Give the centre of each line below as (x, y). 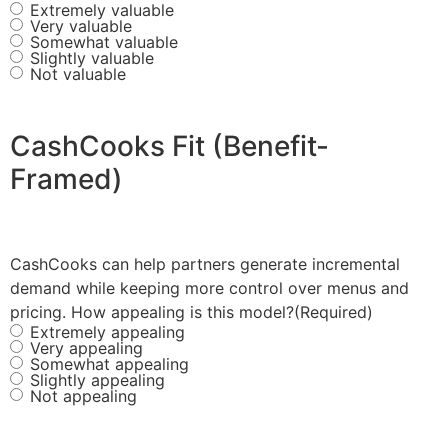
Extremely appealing (107, 332)
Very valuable (81, 26)
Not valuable (78, 74)
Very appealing (86, 348)
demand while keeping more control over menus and (209, 288)
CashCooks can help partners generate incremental (205, 264)
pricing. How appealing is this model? (152, 312)
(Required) (333, 312)
